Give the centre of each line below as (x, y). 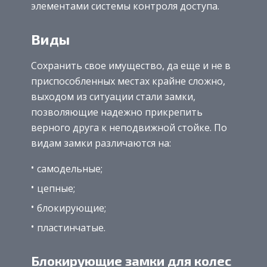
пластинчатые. (71, 227)
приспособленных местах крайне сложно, (128, 81)
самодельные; (70, 168)
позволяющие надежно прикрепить (117, 112)
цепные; (56, 188)
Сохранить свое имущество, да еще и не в (131, 65)
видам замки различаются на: (101, 143)
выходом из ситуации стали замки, (113, 96)
